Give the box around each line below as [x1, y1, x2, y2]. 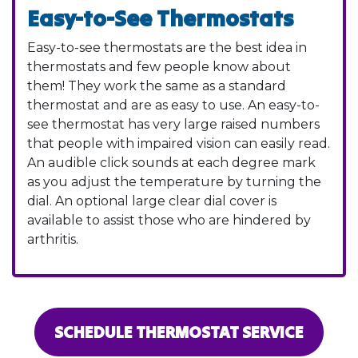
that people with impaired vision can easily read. [27, 135, 330, 151]
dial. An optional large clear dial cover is [27, 193, 276, 209]
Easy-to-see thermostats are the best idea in [27, 39, 307, 55]
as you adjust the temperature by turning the [27, 173, 321, 189]
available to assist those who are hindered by [27, 212, 311, 228]
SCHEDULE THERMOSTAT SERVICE [54, 320, 304, 343]
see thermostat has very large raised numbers [27, 116, 320, 132]
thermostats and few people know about [27, 58, 291, 74]
